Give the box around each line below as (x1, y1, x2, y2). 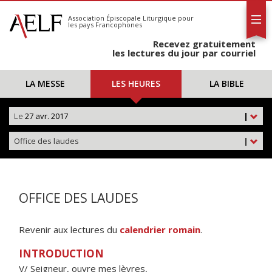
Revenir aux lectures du (19, 223, 120, 236)
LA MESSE (25, 78, 66, 89)
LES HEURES (111, 78, 160, 89)
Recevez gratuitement (153, 38, 256, 50)
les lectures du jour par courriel (112, 47, 256, 59)
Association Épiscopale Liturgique (68, 13, 176, 22)
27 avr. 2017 (23, 110, 68, 121)
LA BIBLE (209, 78, 244, 89)
